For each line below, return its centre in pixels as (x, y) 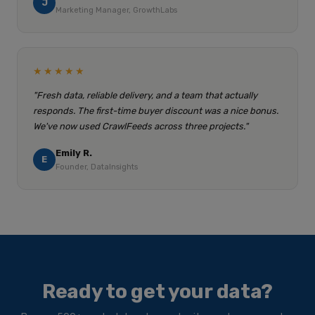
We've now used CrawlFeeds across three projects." (141, 126)
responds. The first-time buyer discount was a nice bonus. (156, 111)
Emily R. (74, 153)
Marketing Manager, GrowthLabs (116, 10)
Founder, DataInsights (97, 167)
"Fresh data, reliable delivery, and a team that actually (145, 95)
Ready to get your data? (157, 291)
